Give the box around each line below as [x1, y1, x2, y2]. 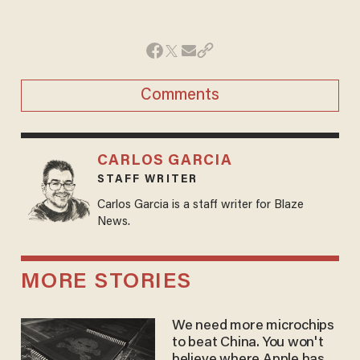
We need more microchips [171, 318, 335, 333]
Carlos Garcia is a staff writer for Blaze [96, 199, 304, 212]
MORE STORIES [20, 271, 192, 293]
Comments [141, 88, 219, 104]
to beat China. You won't [171, 335, 324, 350]
